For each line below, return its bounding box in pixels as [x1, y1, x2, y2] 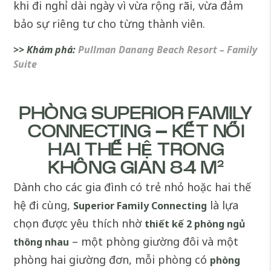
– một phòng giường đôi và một [69, 234, 239, 249]
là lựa [207, 198, 239, 213]
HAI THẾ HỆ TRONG [47, 142, 224, 160]
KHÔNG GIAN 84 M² [47, 160, 224, 178]
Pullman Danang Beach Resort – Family [78, 43, 258, 57]
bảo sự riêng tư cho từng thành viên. [13, 16, 206, 31]
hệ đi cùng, [13, 198, 74, 213]
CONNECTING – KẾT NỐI [27, 124, 244, 142]
